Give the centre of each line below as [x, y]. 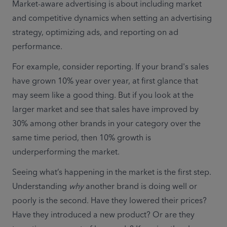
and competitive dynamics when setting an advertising [112, 18]
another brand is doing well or [140, 187]
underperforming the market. [67, 152]
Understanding [41, 187]
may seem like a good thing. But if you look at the [103, 96]
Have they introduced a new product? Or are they [103, 215]
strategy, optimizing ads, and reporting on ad [95, 33]
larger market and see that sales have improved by [105, 110]
